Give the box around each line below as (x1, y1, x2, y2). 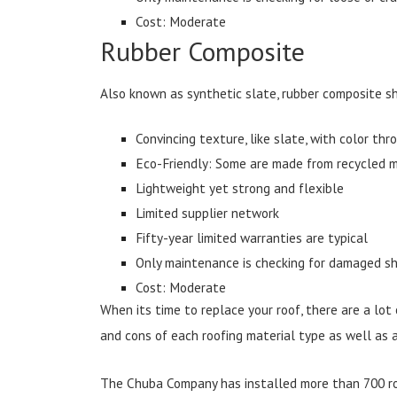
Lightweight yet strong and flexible (136, 178, 345, 197)
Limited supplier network (136, 203, 280, 222)
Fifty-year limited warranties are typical (136, 228, 369, 246)
